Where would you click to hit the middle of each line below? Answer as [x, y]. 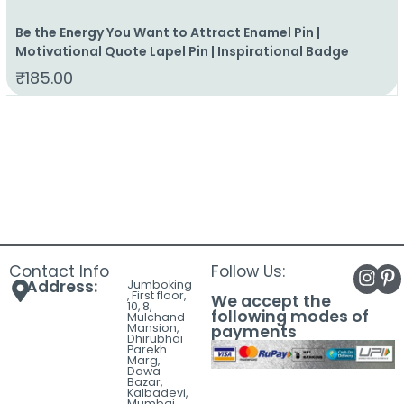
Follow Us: [248, 272]
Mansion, [153, 328]
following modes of [290, 317]
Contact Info [59, 272]
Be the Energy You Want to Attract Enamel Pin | [168, 33]
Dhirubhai [156, 339]
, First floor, [157, 296]
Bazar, [145, 382]
